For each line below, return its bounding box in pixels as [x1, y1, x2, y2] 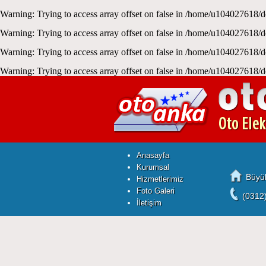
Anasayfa [137, 151, 169, 160]
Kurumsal [137, 163, 169, 172]
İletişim [137, 198, 161, 207]
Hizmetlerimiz [137, 175, 183, 183]
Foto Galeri [137, 186, 175, 195]
